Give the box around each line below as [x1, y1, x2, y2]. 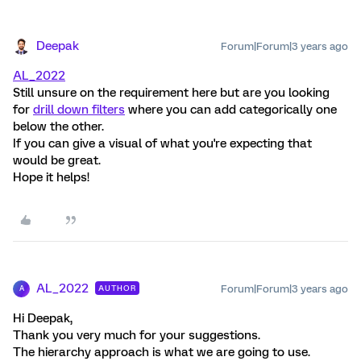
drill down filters [33, 102, 125, 117]
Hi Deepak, [13, 310, 73, 326]
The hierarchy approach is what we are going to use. [13, 344, 310, 359]
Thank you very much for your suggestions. [13, 327, 260, 342]
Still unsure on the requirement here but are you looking [13, 85, 330, 100]
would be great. [13, 152, 101, 168]
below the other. [13, 118, 104, 134]
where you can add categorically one [125, 102, 337, 117]
